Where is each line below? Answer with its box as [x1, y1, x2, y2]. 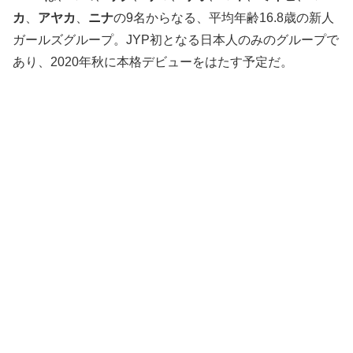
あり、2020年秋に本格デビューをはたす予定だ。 [13, 55, 293, 69]
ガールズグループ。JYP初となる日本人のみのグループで [13, 33, 339, 47]
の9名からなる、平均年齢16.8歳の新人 [113, 11, 334, 25]
